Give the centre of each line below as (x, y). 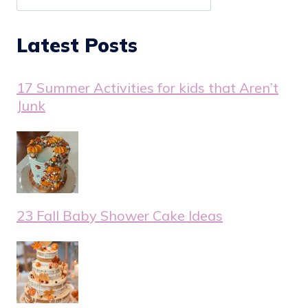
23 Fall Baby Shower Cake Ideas (120, 216)
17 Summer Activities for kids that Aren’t (147, 88)
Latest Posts (77, 45)
